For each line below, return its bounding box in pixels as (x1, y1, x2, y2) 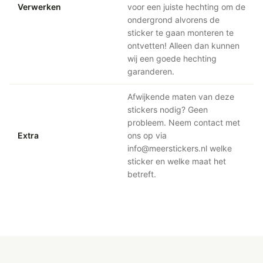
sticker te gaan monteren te (127, 28, 234, 38)
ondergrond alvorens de (127, 15, 220, 25)
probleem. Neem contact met (127, 117, 240, 128)
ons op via (127, 130, 167, 141)
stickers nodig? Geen (127, 104, 208, 115)
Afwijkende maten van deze (127, 92, 234, 102)
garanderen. (127, 66, 174, 77)
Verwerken (18, 2, 61, 12)
